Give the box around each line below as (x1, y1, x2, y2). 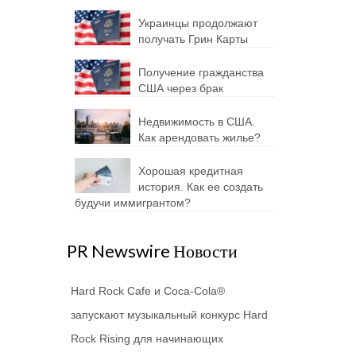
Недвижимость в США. (137, 115, 255, 128)
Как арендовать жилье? (137, 131, 261, 144)
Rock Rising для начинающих (70, 332, 223, 345)
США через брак (137, 82, 223, 95)
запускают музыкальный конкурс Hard (70, 308, 268, 321)
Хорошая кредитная (137, 164, 243, 177)
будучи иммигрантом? (74, 196, 191, 209)
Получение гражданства (137, 66, 264, 79)
